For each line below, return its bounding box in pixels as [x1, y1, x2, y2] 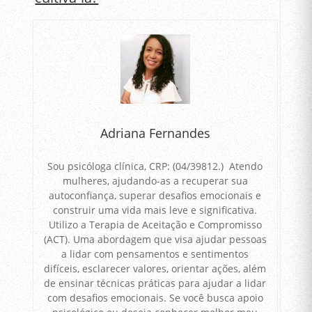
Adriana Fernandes [100, 125, 210, 142]
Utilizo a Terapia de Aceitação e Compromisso [48, 217, 262, 231]
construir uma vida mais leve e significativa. [53, 203, 258, 217]
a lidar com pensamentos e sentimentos [61, 247, 249, 260]
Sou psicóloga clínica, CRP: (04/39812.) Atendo [47, 159, 263, 173]
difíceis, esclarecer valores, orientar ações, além [44, 261, 267, 275]
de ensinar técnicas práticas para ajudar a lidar [44, 276, 267, 290]
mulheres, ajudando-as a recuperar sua [62, 173, 248, 187]
